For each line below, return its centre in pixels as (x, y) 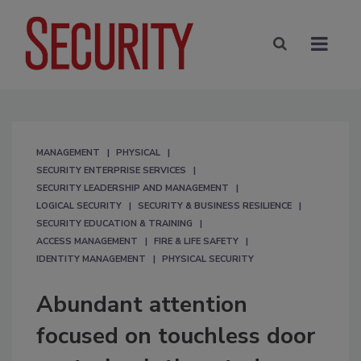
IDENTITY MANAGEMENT (91, 259)
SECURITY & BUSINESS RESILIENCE (215, 205)
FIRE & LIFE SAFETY (196, 241)
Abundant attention (142, 304)
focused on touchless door (176, 336)
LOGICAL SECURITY (79, 205)
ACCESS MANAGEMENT (87, 241)
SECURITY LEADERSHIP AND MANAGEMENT (133, 188)
